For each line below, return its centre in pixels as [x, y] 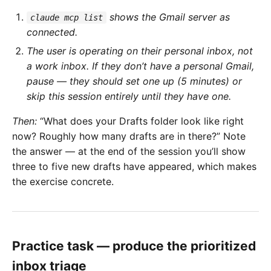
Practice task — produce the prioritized [134, 246]
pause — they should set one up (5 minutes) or [134, 81]
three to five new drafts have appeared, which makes [134, 166]
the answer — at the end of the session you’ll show [129, 151]
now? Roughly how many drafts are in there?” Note [129, 136]
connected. [52, 32]
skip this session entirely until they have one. [129, 96]
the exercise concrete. [63, 181]
